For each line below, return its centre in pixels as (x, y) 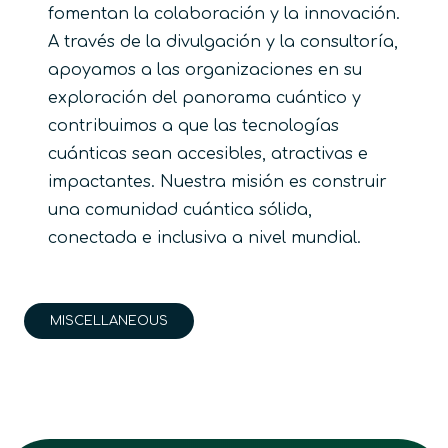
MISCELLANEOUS (109, 320)
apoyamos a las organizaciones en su (205, 69)
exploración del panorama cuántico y (204, 97)
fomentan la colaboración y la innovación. (224, 13)
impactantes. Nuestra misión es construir (217, 181)
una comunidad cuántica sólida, (180, 209)
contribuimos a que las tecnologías (193, 125)
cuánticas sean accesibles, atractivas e (208, 153)
